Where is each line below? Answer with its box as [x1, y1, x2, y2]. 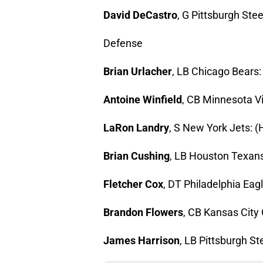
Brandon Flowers [103, 206, 183, 219]
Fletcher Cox [103, 178, 163, 191]
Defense [103, 37, 143, 50]
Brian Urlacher [103, 65, 172, 78]
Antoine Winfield [103, 93, 182, 106]
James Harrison [103, 234, 180, 247]
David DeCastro [103, 9, 177, 22]
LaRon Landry [103, 122, 169, 134]
